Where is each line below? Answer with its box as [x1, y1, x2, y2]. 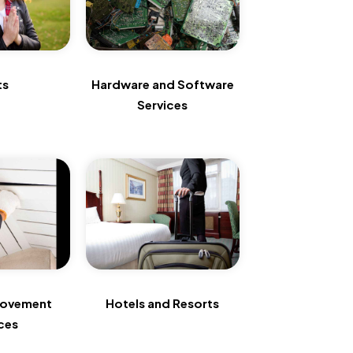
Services [137, 97, 188, 113]
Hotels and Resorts [106, 295, 220, 310]
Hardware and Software [91, 76, 234, 92]
